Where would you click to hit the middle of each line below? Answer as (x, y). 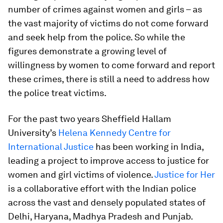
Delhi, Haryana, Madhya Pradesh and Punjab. (101, 216)
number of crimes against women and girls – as (105, 9)
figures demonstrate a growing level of (87, 51)
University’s (33, 133)
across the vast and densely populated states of (107, 202)
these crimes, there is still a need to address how (109, 79)
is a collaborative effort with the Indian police (102, 188)
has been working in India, (149, 147)
